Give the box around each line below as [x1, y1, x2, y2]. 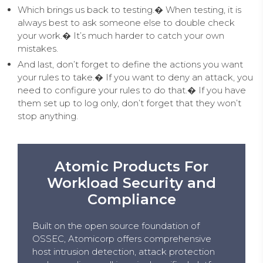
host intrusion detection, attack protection [32, 245, 215, 257]
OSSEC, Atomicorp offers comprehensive [32, 232, 211, 244]
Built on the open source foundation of [32, 220, 200, 231]
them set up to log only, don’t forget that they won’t [18, 97, 241, 109]
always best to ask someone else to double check [18, 16, 235, 28]
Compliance [87, 190, 176, 208]
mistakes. [18, 42, 58, 54]
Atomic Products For [55, 157, 208, 175]
